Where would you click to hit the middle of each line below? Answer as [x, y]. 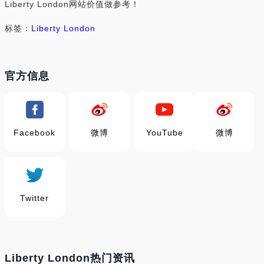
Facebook [35, 133]
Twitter [35, 198]
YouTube [164, 133]
